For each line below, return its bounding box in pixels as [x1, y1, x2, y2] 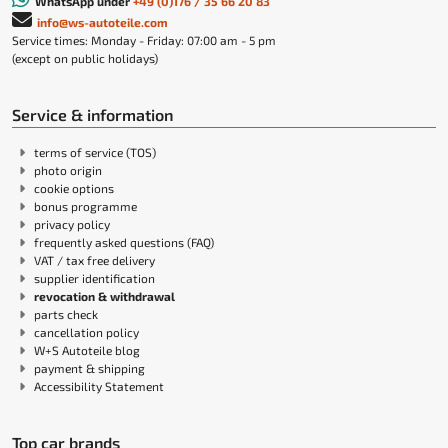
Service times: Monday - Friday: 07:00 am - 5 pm [12, 33, 276, 47]
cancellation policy [34, 325, 139, 339]
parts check [34, 307, 98, 321]
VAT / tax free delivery [34, 253, 155, 267]
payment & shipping [34, 361, 145, 375]
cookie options [34, 181, 114, 195]
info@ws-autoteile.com [37, 15, 168, 29]
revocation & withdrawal [34, 289, 175, 303]
